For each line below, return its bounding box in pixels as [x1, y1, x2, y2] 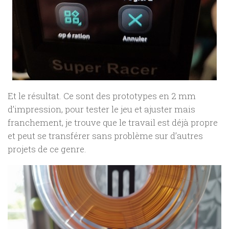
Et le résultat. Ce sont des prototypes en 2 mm [8, 89, 196, 102]
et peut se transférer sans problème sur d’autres [8, 129, 203, 142]
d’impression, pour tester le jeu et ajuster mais [8, 103, 195, 115]
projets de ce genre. [8, 143, 86, 155]
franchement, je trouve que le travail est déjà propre [8, 116, 218, 128]
